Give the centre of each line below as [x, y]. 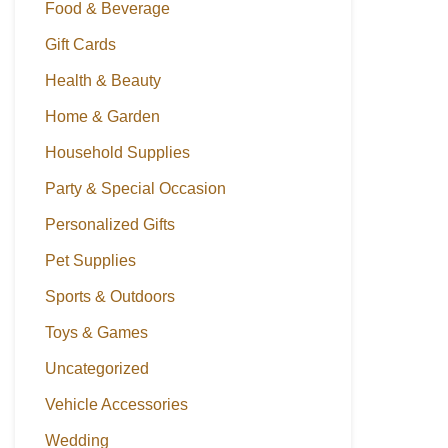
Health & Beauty [103, 80]
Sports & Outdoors [110, 296]
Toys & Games [96, 332]
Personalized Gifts [110, 224]
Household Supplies [117, 152]
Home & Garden [102, 116]
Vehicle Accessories [116, 404]
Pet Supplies [90, 260]
